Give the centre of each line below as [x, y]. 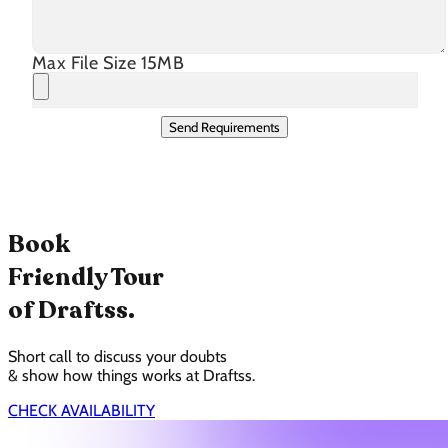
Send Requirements [224, 126]
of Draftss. [71, 310]
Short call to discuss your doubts [117, 356]
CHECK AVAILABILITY [81, 410]
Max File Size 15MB [108, 62]
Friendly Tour [86, 277]
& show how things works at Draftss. [131, 375]
